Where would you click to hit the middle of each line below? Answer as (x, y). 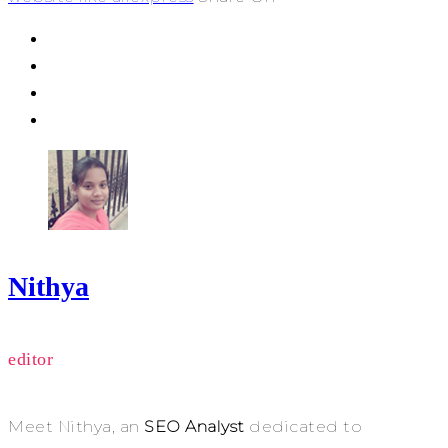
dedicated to (303, 427)
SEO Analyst (194, 427)
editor (30, 359)
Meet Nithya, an (76, 427)
